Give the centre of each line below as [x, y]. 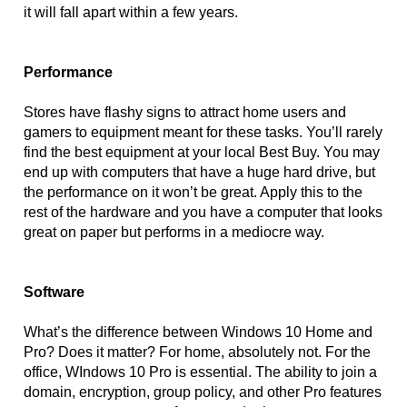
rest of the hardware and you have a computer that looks [203, 212]
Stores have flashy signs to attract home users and [185, 112]
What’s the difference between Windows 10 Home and [199, 332]
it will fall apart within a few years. [133, 12]
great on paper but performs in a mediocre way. [174, 232]
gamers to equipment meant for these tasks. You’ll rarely [203, 132]
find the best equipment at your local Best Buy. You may [202, 152]
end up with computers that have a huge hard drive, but [200, 172]
